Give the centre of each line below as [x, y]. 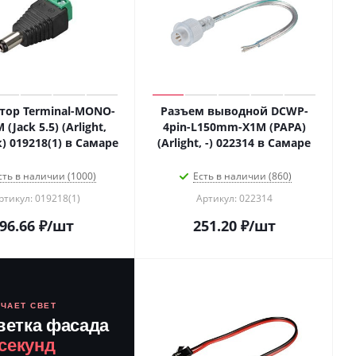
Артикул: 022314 [234, 198]
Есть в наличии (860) [242, 176]
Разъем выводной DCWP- [234, 111]
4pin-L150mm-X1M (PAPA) [234, 127]
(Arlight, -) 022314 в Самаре [234, 143]
